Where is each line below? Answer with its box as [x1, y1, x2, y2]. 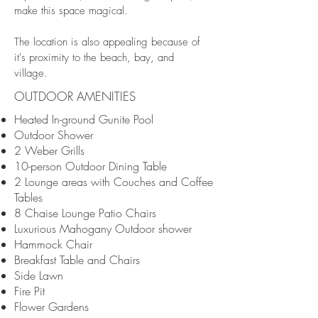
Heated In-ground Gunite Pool [14, 111, 153, 127]
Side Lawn [14, 268, 63, 283]
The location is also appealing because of [14, 35, 200, 49]
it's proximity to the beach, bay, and [14, 50, 174, 65]
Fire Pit [14, 283, 45, 299]
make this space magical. [14, 4, 128, 18]
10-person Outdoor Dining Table [14, 158, 167, 174]
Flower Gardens [14, 299, 89, 314]
